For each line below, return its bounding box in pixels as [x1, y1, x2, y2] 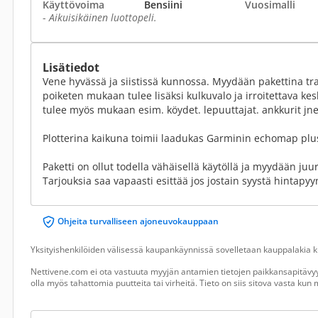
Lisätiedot [43, 60, 99, 75]
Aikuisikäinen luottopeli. [49, 11, 157, 24]
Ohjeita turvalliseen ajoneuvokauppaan [57, 215, 219, 227]
